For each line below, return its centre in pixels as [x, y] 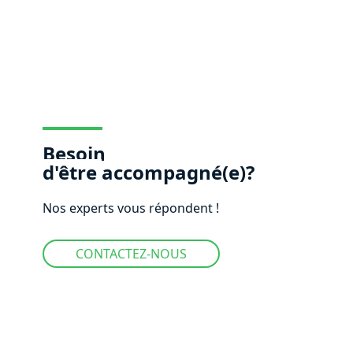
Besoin [74, 153]
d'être [72, 172]
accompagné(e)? [178, 172]
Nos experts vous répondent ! [130, 208]
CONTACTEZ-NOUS [131, 253]
